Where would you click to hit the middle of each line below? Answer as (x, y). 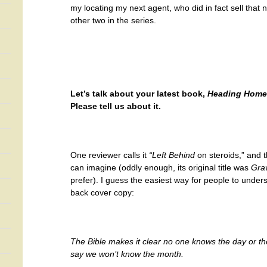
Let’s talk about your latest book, (139, 94)
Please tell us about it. (116, 106)
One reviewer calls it (110, 155)
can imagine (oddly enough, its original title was (161, 167)
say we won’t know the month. (127, 254)
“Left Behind (172, 155)
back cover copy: (102, 193)
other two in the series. (113, 20)
